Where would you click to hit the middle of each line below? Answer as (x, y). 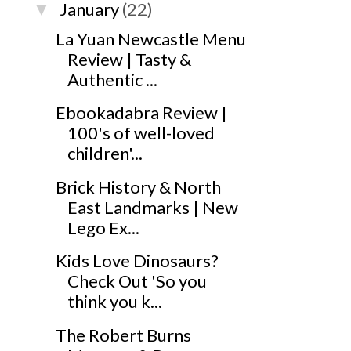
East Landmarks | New (152, 207)
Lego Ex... (103, 227)
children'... (105, 154)
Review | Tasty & (129, 59)
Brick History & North (138, 186)
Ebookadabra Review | (141, 113)
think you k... (114, 302)
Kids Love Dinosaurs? (137, 261)
